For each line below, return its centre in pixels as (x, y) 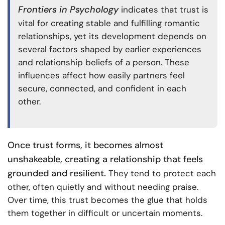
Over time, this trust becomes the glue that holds (107, 200)
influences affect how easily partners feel (101, 76)
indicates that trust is (163, 10)
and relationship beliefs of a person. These (104, 63)
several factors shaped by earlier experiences (110, 49)
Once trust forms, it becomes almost (85, 145)
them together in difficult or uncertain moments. (105, 213)
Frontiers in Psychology (68, 10)
